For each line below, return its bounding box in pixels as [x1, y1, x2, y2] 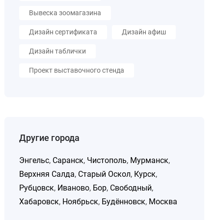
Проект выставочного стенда [29, 66, 125, 74]
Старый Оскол [78, 169, 131, 179]
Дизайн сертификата [29, 28, 98, 36]
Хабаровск [19, 197, 59, 206]
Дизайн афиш [122, 28, 166, 36]
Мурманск [130, 156, 169, 165]
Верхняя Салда [19, 169, 75, 179]
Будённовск [102, 197, 146, 206]
